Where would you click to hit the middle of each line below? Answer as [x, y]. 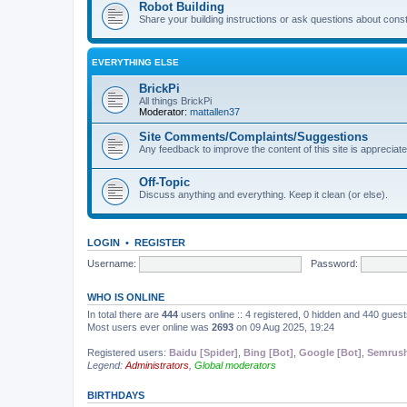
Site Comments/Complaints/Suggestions [253, 137]
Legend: [106, 365]
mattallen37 [215, 112]
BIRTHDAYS [116, 395]
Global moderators [235, 365]
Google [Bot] [330, 352]
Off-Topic [164, 182]
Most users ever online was [149, 327]
